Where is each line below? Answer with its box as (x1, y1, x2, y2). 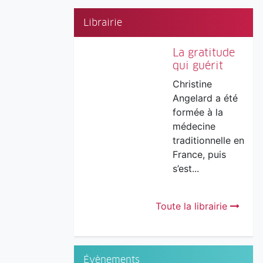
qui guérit (172, 59, 223, 72)
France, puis (172, 149, 226, 161)
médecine (172, 120, 215, 133)
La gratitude (172, 46, 235, 59)
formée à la (172, 106, 223, 119)
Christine (172, 78, 212, 90)
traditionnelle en (172, 134, 244, 147)
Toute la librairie (155, 200, 230, 212)
